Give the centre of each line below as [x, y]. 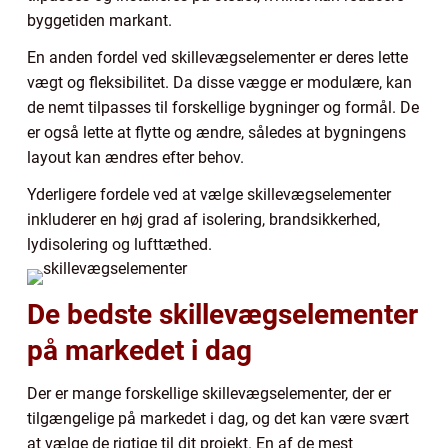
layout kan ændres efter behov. [135, 157]
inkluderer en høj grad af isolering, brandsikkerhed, [203, 219]
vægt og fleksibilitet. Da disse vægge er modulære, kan [219, 82]
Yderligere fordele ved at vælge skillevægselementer [209, 194]
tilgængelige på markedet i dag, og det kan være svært [218, 418]
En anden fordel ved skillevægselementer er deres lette [217, 57]
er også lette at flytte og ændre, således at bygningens [216, 132]
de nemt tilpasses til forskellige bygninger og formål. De [223, 107]
